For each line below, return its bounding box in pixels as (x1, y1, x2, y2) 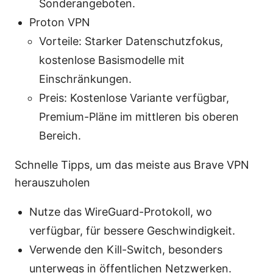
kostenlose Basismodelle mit (39, 54, 185, 67)
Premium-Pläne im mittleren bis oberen (39, 110, 239, 124)
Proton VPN (29, 16, 90, 29)
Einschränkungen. (39, 73, 132, 86)
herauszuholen (15, 176, 90, 190)
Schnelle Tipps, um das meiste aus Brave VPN (15, 158, 249, 172)
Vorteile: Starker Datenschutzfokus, (39, 35, 223, 48)
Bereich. (39, 129, 81, 143)
